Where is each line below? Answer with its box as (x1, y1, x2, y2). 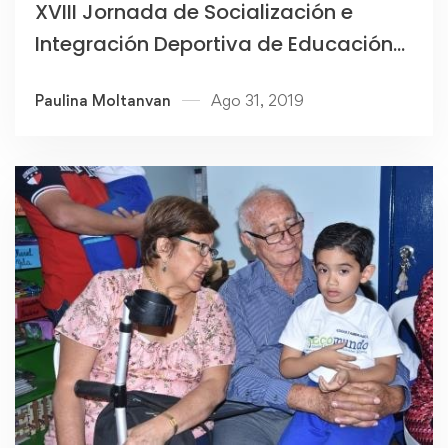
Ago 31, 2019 (211, 91, 304, 111)
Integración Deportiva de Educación (35, 30, 393, 59)
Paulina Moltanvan (35, 91, 171, 111)
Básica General (35, 62, 186, 91)
